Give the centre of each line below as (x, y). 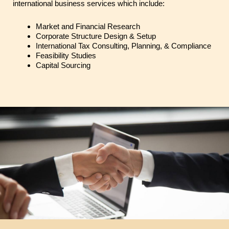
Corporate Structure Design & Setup (96, 36)
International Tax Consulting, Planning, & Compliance (123, 45)
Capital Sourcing (63, 65)
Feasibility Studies (66, 55)
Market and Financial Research (88, 26)
